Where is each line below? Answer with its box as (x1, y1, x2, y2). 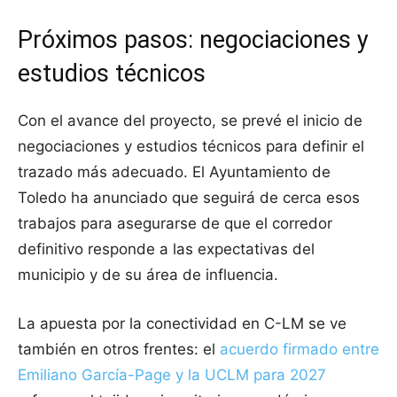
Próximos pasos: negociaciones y (18, 26, 369, 55)
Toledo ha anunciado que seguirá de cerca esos (18, 189, 360, 207)
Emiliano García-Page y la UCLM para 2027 (18, 366, 326, 385)
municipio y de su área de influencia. (18, 266, 278, 284)
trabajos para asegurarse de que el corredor (18, 214, 332, 233)
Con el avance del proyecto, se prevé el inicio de (18, 112, 362, 130)
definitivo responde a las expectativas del (18, 240, 315, 259)
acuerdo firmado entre (220, 340, 379, 359)
